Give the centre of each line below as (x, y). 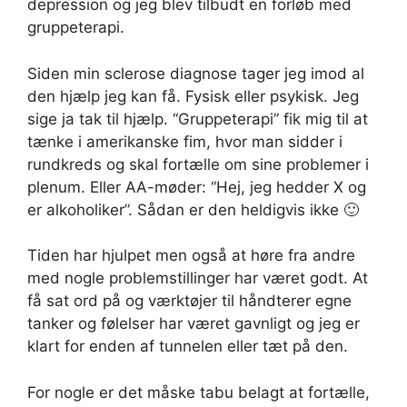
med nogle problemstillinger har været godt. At (198, 278)
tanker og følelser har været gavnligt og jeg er (194, 324)
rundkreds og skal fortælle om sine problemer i (198, 164)
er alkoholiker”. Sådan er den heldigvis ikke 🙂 (193, 209)
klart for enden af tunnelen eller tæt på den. (190, 347)
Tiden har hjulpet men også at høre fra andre (191, 256)
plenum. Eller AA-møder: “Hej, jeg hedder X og (197, 187)
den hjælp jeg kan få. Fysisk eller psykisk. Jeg (193, 96)
